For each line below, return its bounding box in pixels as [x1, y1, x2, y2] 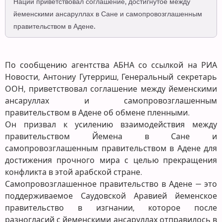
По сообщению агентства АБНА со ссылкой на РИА [5, 60, 217, 70]
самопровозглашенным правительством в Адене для [5, 144, 217, 154]
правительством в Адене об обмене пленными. [5, 108, 190, 118]
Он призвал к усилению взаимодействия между [5, 120, 217, 130]
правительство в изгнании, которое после [5, 203, 217, 213]
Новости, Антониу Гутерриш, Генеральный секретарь [5, 72, 217, 82]
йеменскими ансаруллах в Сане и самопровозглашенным [13, 9, 202, 20]
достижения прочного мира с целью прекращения [5, 156, 217, 166]
